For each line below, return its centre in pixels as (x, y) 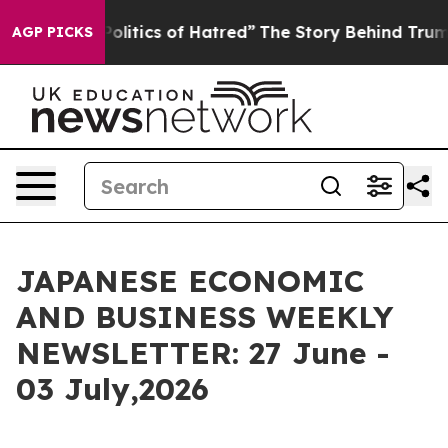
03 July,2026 (112, 389)
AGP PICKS (52, 32)
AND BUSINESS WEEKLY (204, 317)
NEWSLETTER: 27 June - (203, 353)
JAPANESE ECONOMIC (190, 281)
